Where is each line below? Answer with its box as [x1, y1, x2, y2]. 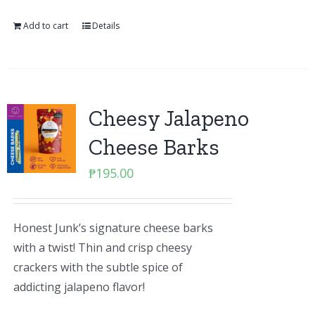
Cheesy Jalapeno [88, 105, 249, 131]
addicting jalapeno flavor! [13, 279, 145, 295]
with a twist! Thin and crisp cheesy [13, 240, 192, 255]
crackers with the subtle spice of [13, 259, 183, 275]
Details [91, 20, 120, 32]
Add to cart [22, 20, 68, 32]
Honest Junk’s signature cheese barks [13, 220, 213, 236]
